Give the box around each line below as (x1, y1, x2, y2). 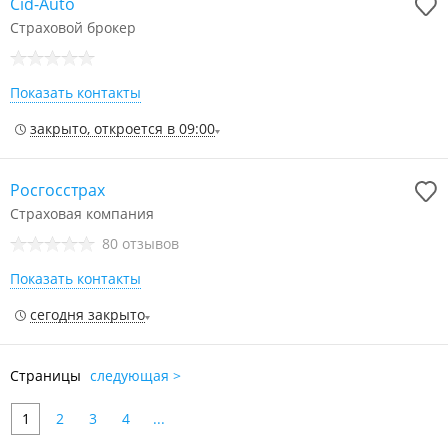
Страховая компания (10, 204, 154, 223)
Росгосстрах (10, 179, 105, 201)
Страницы (10, 366, 85, 385)
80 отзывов (102, 234, 179, 253)
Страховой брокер (10, 18, 136, 37)
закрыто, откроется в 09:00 (30, 119, 215, 138)
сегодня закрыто (30, 305, 145, 324)
